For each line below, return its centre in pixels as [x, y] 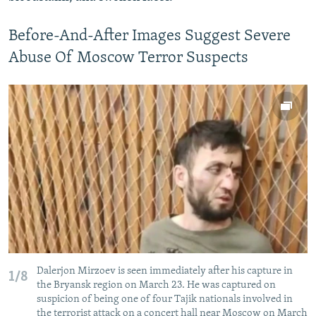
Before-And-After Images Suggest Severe [150, 36]
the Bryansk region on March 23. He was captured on [156, 285]
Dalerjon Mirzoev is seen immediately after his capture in [165, 271]
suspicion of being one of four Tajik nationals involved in [165, 299]
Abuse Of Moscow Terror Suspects [128, 58]
